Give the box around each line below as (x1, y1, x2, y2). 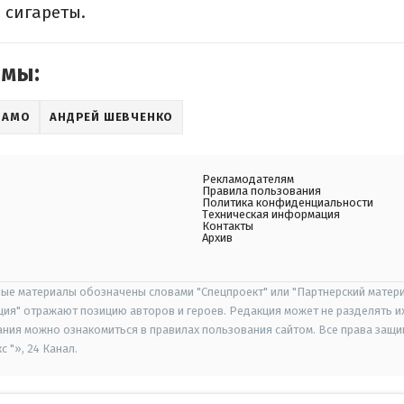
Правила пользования (202, 184, 321, 197)
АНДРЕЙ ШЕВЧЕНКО (50, 110, 174, 124)
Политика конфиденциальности (202, 196, 373, 209)
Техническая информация (202, 207, 340, 221)
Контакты (202, 219, 253, 233)
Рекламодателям (202, 172, 294, 186)
